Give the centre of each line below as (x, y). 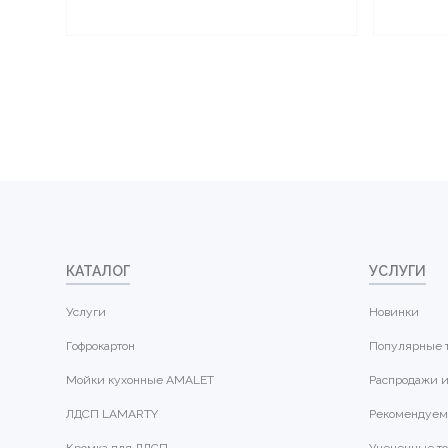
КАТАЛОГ (98, 271)
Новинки (394, 312)
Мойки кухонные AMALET (140, 380)
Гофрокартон (100, 346)
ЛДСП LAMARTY (112, 414)
